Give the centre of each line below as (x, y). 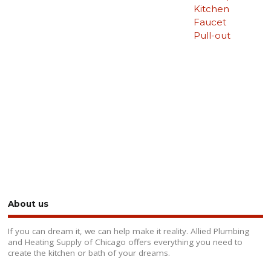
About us (28, 204)
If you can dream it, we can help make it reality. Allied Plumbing (129, 231)
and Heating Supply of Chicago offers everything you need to (126, 242)
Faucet (210, 22)
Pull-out (212, 36)
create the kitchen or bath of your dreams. (89, 253)
